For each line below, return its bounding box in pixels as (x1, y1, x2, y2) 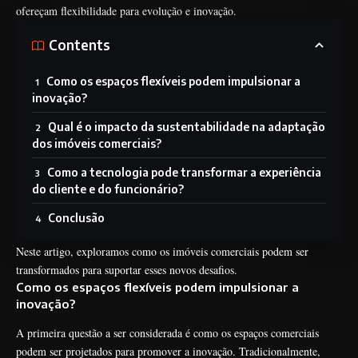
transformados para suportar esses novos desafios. (16, 261, 237, 277)
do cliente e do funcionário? (32, 181, 184, 196)
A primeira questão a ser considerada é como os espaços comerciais (16, 325, 319, 341)
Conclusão (48, 210, 105, 225)
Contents (49, 36, 110, 54)
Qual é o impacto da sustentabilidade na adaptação (48, 119, 325, 133)
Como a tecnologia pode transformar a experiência (47, 165, 321, 179)
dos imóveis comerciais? (32, 136, 161, 150)
